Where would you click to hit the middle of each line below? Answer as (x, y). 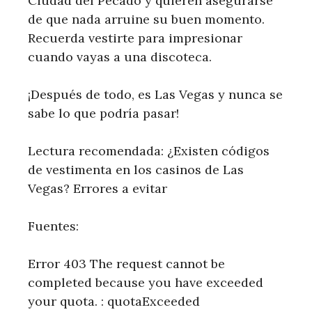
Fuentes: (53, 226)
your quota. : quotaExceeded (114, 302)
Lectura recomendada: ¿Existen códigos (149, 151)
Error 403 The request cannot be (126, 264)
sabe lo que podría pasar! (103, 114)
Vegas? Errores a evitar (97, 189)
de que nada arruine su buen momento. (146, 19)
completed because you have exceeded (146, 283)
